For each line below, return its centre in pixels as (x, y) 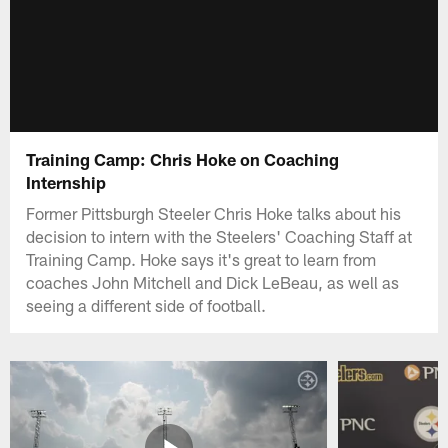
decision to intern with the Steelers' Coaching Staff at (219, 235)
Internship (66, 181)
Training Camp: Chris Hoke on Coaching (183, 158)
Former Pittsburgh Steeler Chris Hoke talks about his (214, 212)
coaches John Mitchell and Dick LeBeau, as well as (213, 281)
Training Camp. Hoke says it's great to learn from (201, 258)
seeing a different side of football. (146, 304)
